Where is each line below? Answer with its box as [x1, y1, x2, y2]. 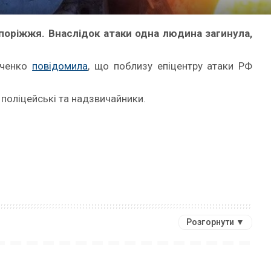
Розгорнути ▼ [186, 217, 245, 227]
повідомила [32, 60, 88, 72]
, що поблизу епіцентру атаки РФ [88, 60, 253, 72]
